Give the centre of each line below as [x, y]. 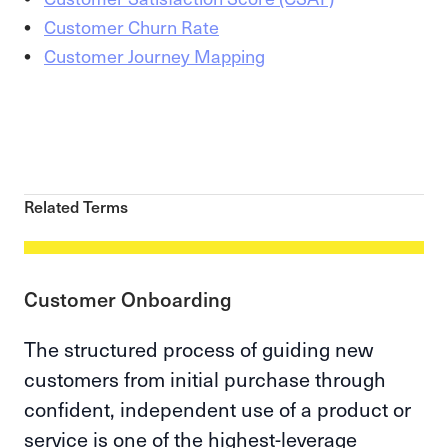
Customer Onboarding [128, 299]
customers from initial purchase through [205, 379]
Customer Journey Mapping [154, 55]
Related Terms [76, 206]
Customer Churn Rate [131, 26]
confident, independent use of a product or [217, 409]
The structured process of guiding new [198, 349]
